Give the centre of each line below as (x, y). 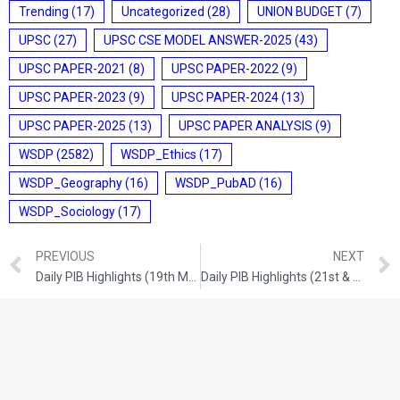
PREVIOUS (65, 256)
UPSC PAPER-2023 (72, 97)
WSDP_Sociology (67, 212)
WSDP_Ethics (158, 154)
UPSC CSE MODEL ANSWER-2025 (198, 40)
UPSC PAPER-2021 (72, 69)
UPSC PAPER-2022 (225, 69)
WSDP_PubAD (216, 183)
